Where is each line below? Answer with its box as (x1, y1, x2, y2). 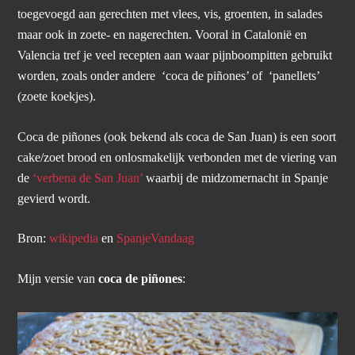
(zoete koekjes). (17, 90, 97, 105)
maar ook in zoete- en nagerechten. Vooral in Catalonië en (17, 28, 307, 43)
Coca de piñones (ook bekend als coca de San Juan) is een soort (17, 129, 337, 144)
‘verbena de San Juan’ (32, 170, 143, 185)
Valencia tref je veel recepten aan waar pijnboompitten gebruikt (17, 48, 333, 63)
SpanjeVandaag (116, 231, 195, 246)
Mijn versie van (17, 271, 99, 286)
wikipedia (49, 231, 99, 246)
